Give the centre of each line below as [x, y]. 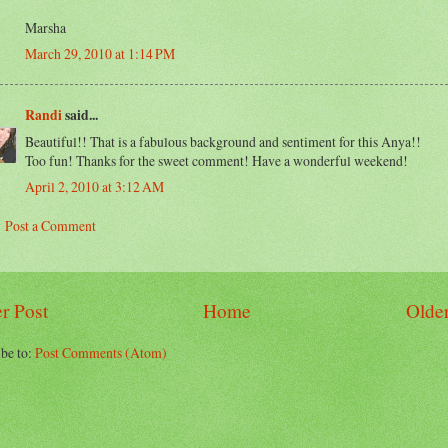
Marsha [45, 28]
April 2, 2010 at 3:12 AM [94, 186]
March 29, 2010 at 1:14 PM [100, 54]
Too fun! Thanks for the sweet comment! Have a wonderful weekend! [216, 160]
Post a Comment [50, 226]
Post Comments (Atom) [101, 353]
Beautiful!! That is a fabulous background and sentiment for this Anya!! [223, 141]
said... [80, 114]
